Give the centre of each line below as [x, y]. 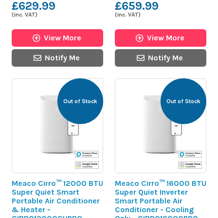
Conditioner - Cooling [154, 209]
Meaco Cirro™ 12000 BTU [57, 183]
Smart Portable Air [149, 200]
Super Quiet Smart [45, 192]
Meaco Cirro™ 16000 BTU [161, 183]
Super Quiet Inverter [151, 192]
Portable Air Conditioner [56, 200]
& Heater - [31, 209]
